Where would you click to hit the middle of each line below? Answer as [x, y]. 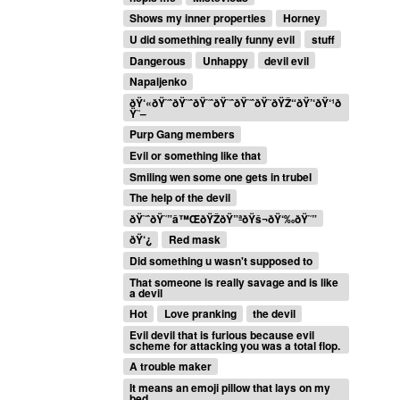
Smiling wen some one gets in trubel [221, 176]
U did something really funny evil [212, 40]
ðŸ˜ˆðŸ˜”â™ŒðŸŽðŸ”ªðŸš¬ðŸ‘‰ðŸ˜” [224, 218]
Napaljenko [158, 82]
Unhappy [225, 60]
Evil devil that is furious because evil [222, 334]
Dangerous [158, 60]
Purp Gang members [183, 134]
